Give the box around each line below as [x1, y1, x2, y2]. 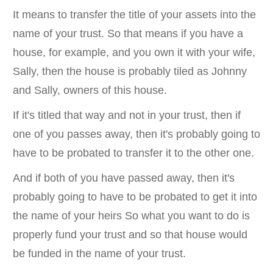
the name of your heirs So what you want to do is [13, 209, 250, 222]
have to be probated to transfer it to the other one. [13, 146, 254, 159]
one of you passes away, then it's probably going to [13, 127, 260, 140]
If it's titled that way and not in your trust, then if [13, 108, 241, 121]
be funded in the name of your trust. [13, 247, 186, 260]
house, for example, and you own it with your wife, [13, 46, 255, 58]
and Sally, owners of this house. [13, 83, 167, 96]
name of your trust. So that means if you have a [13, 27, 243, 40]
